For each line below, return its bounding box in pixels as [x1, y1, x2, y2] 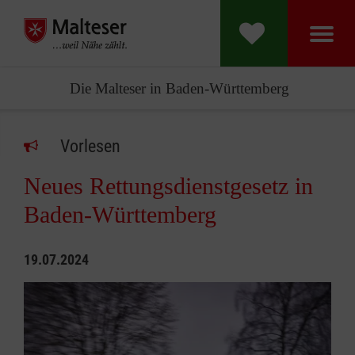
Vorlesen [60, 136, 120, 156]
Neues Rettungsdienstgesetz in [24, 173, 313, 199]
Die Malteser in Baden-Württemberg [69, 80, 289, 97]
